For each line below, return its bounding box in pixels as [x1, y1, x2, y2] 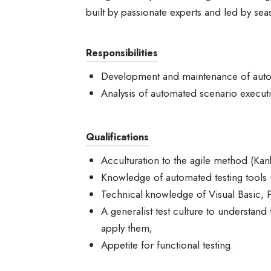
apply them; [101, 221, 152, 235]
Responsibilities [86, 46, 158, 60]
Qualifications [86, 130, 149, 144]
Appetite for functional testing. [101, 238, 233, 252]
